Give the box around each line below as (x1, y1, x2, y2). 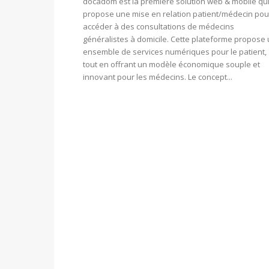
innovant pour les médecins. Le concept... (83, 71, 232, 83)
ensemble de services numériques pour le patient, (83, 46, 267, 58)
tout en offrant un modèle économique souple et (83, 59, 260, 70)
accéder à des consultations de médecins (83, 21, 234, 32)
